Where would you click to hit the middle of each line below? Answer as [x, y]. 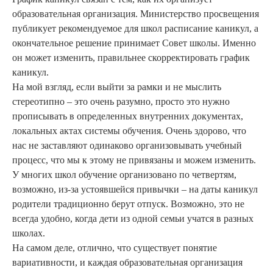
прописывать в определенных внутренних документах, [128, 116]
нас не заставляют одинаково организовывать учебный [127, 146]
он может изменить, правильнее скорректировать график [131, 58]
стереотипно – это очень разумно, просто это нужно [121, 102]
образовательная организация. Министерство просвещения [136, 14]
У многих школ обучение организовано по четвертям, [124, 175]
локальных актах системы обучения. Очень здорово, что [129, 131]
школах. [29, 233]
